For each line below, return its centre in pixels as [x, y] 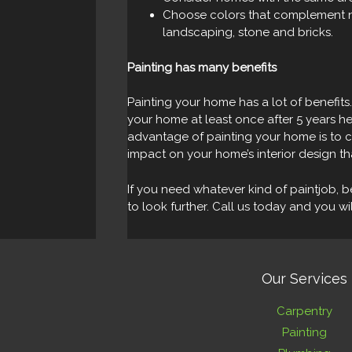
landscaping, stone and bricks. [248, 32]
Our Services [304, 278]
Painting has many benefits [202, 67]
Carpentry [304, 311]
